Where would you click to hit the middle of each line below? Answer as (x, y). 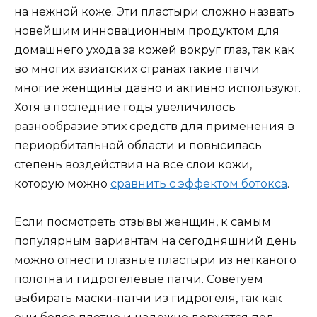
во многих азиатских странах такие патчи (137, 69)
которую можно (62, 183)
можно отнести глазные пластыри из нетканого (155, 260)
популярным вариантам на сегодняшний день (155, 241)
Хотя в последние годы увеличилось (125, 107)
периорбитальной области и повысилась (138, 145)
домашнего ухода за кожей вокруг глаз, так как (154, 50)
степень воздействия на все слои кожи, (133, 164)
